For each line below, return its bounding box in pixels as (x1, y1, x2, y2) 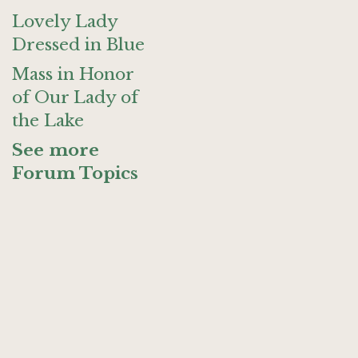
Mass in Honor (12, 64, 133, 85)
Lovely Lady (12, 11, 117, 32)
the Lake (12, 110, 84, 131)
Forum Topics (12, 163, 138, 184)
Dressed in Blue (12, 34, 145, 55)
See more (12, 140, 99, 161)
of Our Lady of (12, 87, 138, 108)
